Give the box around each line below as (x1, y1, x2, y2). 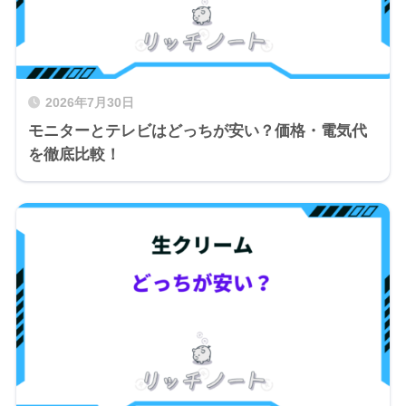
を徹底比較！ (27, 145, 121, 163)
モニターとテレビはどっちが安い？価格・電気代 (27, 121, 367, 140)
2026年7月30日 (44, 95, 134, 110)
